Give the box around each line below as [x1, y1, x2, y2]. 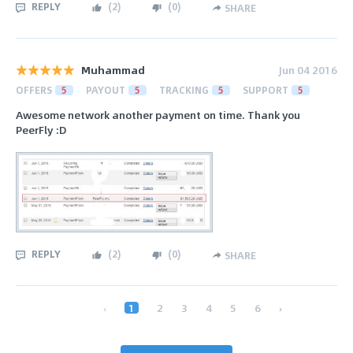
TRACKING [159, 82, 209, 97]
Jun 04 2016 [279, 61, 337, 78]
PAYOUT [86, 82, 125, 97]
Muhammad [81, 61, 145, 78]
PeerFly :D [16, 121, 67, 138]
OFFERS [16, 82, 52, 97]
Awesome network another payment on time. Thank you [16, 106, 300, 123]
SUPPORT [243, 82, 288, 97]
